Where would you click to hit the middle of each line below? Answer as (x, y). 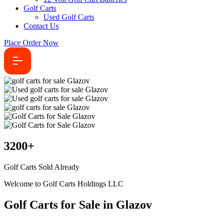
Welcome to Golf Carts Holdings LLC (64, 184)
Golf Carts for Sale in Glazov (78, 204)
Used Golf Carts (69, 17)
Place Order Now (31, 43)
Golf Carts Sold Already (42, 167)
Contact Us (41, 26)
